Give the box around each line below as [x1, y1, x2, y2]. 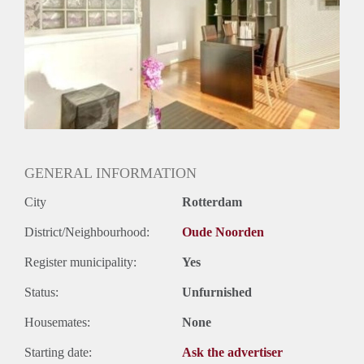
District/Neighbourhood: [24, 225, 149, 240]
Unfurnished [182, 285, 252, 300]
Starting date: [24, 345, 92, 360]
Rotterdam [182, 195, 242, 210]
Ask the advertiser [182, 345, 283, 360]
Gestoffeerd [24, 55, 84, 70]
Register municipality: [24, 255, 136, 270]
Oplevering [24, 37, 82, 52]
